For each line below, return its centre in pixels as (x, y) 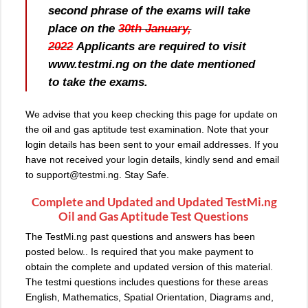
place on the (84, 28)
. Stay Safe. (144, 174)
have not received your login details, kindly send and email (152, 159)
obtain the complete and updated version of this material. (149, 267)
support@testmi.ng (78, 174)
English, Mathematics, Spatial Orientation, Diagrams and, (150, 297)
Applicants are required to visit (160, 46)
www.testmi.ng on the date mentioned (152, 64)
